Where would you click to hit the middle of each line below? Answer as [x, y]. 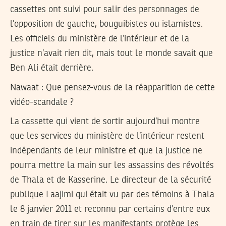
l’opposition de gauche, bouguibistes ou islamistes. [106, 24]
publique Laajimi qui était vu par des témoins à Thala [112, 195]
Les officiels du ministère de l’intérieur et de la [100, 39]
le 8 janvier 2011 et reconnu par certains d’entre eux [110, 210]
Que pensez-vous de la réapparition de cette [129, 88]
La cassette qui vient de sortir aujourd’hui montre [105, 122]
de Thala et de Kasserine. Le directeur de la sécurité [111, 180]
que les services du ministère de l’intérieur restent [107, 136]
